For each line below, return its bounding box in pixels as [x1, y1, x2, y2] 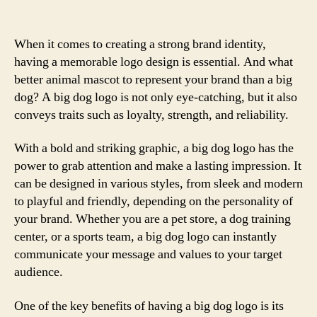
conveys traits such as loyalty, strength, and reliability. [14, 106, 289, 123]
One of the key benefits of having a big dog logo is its [14, 297, 284, 314]
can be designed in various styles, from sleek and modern [14, 175, 303, 192]
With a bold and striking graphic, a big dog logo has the [14, 140, 294, 156]
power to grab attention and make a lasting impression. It [14, 158, 301, 174]
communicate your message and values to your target [14, 246, 282, 263]
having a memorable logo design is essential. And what [14, 53, 293, 70]
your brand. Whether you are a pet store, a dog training [14, 211, 291, 227]
